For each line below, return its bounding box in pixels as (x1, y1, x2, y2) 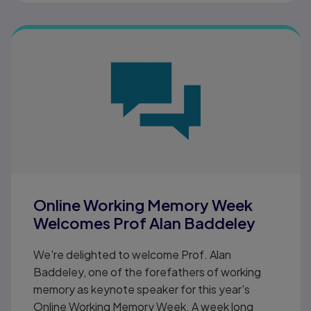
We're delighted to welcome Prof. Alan (33, 247, 232, 262)
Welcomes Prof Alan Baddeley (33, 213, 256, 233)
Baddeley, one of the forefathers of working (33, 264, 262, 280)
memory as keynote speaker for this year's (33, 282, 251, 297)
